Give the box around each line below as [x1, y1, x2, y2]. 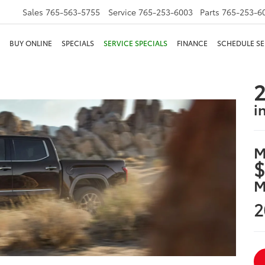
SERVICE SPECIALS [104, 38, 167, 48]
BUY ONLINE [9, 38, 52, 48]
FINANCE [177, 38, 208, 48]
